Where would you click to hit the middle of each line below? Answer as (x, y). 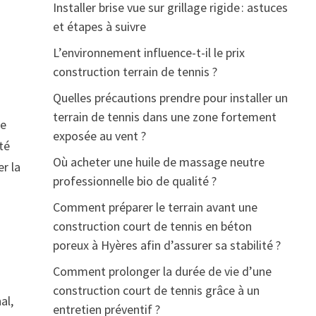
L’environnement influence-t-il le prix (148, 53)
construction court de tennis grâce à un (156, 290)
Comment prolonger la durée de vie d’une (162, 271)
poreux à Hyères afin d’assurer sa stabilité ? (166, 245)
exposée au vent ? (99, 136)
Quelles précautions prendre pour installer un (170, 98)
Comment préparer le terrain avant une (155, 207)
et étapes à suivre (99, 26)
